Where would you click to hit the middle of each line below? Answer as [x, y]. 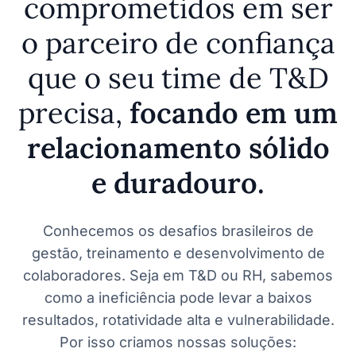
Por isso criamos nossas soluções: [178, 342]
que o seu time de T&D [178, 78]
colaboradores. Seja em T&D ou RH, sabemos [178, 276]
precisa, [70, 113]
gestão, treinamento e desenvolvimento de [178, 253]
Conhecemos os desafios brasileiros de [178, 231]
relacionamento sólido [178, 148]
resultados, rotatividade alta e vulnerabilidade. [178, 320]
